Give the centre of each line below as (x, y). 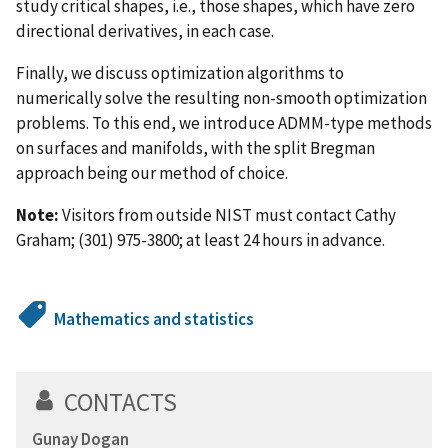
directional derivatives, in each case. (145, 30)
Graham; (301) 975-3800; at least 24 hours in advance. (200, 239)
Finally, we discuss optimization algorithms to (180, 72)
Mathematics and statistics (154, 318)
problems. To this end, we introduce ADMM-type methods (224, 122)
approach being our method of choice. (152, 172)
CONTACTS (120, 401)
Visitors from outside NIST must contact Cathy (227, 214)
